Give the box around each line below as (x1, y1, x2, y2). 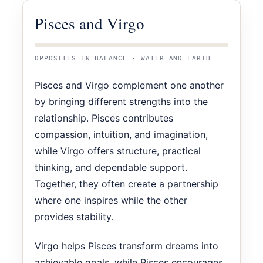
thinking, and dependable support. (35, 161, 187, 173)
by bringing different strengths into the (35, 95, 208, 107)
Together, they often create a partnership (35, 177, 218, 190)
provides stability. (35, 210, 113, 222)
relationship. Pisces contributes (35, 112, 173, 124)
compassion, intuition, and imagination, (35, 128, 208, 140)
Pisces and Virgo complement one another (35, 79, 224, 91)
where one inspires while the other (35, 194, 187, 206)
